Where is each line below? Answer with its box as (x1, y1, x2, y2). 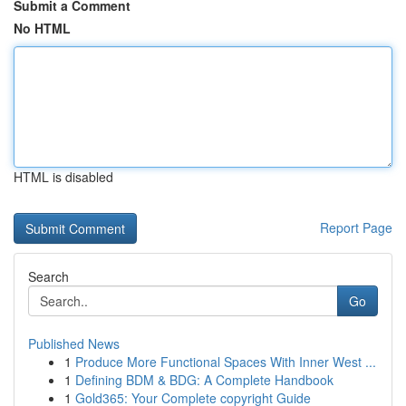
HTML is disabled (14, 168, 113, 186)
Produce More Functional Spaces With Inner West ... (75, 353, 376, 371)
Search (28, 267, 69, 285)
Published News (28, 334, 120, 353)
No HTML (14, 19, 71, 37)
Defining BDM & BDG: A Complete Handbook (75, 371, 333, 389)
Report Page (320, 218, 392, 237)
